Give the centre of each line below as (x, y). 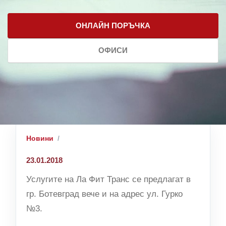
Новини (40, 138)
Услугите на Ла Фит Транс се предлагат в (108, 180)
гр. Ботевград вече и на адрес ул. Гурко (104, 194)
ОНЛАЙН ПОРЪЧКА (113, 25)
